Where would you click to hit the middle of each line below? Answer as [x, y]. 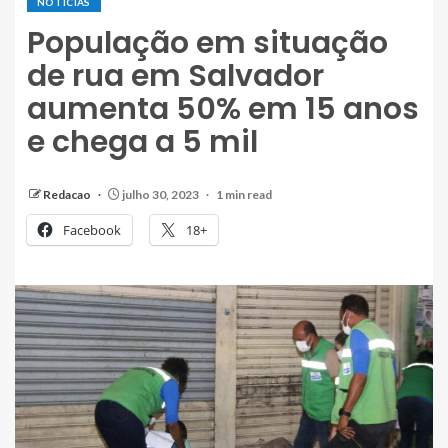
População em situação [207, 42]
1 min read [244, 194]
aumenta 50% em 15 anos [223, 108]
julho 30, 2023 [160, 194]
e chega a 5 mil [142, 141]
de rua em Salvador [175, 75]
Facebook [92, 229]
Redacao [68, 194]
